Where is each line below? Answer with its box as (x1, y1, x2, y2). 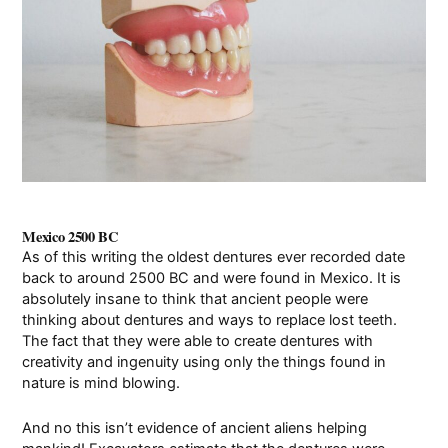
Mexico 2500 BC (22, 226, 119, 248)
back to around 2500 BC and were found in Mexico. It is (22, 269, 402, 288)
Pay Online (36, 18, 100, 34)
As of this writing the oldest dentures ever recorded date (22, 248, 406, 267)
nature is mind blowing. (22, 374, 181, 393)
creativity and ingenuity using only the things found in (22, 353, 387, 372)
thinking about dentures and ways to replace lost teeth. (22, 311, 398, 330)
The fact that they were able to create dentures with (22, 332, 374, 351)
